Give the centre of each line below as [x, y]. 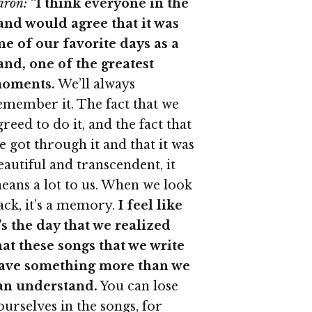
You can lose [138, 287]
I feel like [150, 206]
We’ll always [95, 85]
